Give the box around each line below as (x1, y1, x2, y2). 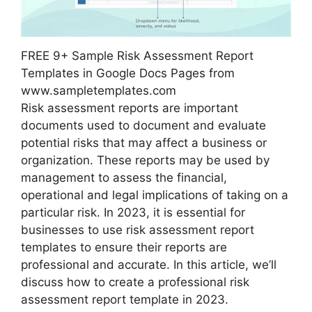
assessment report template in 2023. (21, 292, 228, 306)
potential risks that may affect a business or (21, 135, 267, 150)
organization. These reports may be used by (21, 153, 270, 167)
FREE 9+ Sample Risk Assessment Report (21, 48, 253, 63)
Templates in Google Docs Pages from (21, 65, 235, 80)
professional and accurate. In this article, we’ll (21, 257, 276, 272)
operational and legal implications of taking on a (21, 187, 288, 202)
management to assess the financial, (21, 170, 227, 185)
